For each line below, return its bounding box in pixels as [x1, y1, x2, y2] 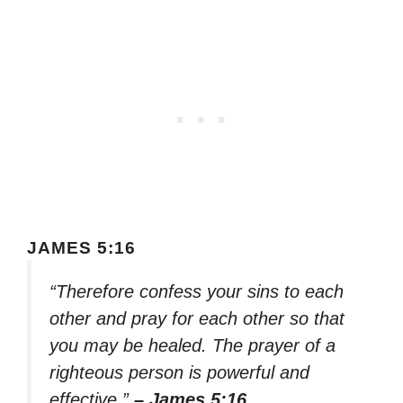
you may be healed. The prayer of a [49, 335, 336, 355]
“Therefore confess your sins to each [49, 281, 344, 301]
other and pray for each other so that [49, 308, 345, 328]
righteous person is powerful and [49, 362, 309, 382]
